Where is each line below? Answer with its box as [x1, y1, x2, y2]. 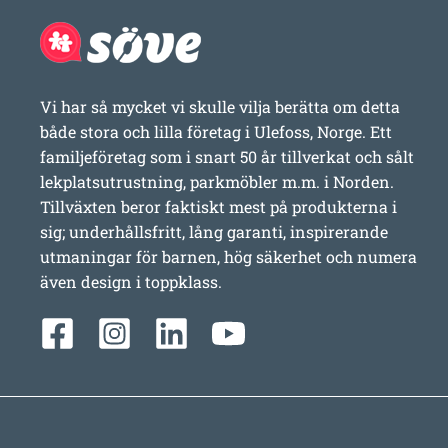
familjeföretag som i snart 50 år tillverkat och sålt [40, 145, 414, 167]
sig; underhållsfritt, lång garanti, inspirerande [40, 220, 388, 242]
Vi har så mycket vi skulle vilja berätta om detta [40, 95, 400, 117]
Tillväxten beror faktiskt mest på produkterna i [40, 195, 397, 217]
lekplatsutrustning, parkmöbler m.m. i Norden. [40, 170, 394, 192]
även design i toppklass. [40, 270, 222, 292]
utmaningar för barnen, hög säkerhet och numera [40, 245, 417, 267]
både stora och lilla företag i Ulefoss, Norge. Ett [40, 120, 392, 142]
